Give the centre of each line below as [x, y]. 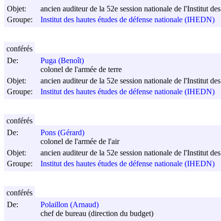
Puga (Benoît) [62, 61]
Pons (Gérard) [62, 133]
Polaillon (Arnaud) [70, 205]
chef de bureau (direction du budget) [97, 214]
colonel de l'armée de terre [81, 70]
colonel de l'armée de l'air [80, 142]
